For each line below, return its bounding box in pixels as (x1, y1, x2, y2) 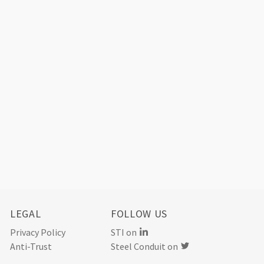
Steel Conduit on (111, 240, 180, 253)
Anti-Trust (10, 240, 52, 253)
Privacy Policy (10, 226, 65, 239)
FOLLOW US (111, 207, 168, 221)
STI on (111, 226, 138, 239)
